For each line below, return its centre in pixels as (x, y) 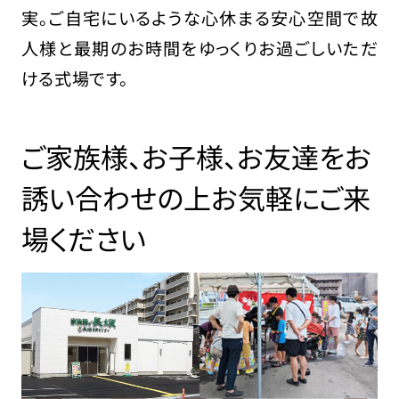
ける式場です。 (74, 78)
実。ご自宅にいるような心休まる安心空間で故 (199, 17)
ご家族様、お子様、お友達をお (196, 156)
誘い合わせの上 (116, 197)
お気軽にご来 (290, 197)
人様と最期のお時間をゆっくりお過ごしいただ (199, 48)
